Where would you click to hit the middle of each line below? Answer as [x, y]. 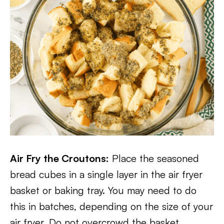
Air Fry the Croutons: [59, 158]
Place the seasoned [154, 158]
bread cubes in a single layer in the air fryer [106, 174]
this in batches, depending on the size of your [111, 206]
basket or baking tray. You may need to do [103, 190]
